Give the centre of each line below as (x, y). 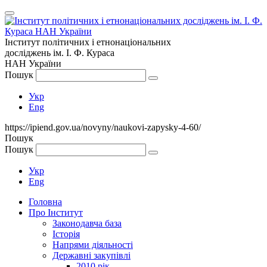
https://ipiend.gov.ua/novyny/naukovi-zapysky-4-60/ (103, 127)
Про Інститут (56, 212)
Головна (45, 202)
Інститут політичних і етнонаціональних (88, 42)
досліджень (29, 53)
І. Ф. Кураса (89, 53)
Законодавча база (87, 223)
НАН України (33, 63)
